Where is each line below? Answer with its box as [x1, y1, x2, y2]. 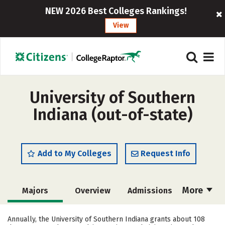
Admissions [127, 186, 172, 195]
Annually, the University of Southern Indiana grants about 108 [8, 215, 205, 223]
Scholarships [123, 209, 172, 218]
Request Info [141, 149, 190, 158]
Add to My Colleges [38, 149, 111, 158]
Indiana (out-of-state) [33, 105, 192, 124]
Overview [74, 186, 110, 195]
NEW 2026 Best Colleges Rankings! [45, 6, 187, 17]
